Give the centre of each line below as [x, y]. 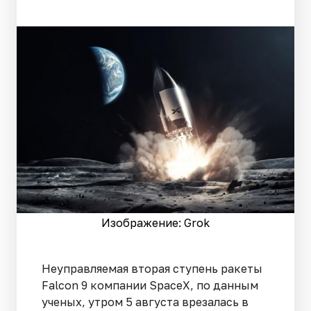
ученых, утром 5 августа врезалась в [145, 302]
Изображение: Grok [155, 222]
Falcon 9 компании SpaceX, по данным [150, 285]
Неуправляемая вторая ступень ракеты [152, 268]
